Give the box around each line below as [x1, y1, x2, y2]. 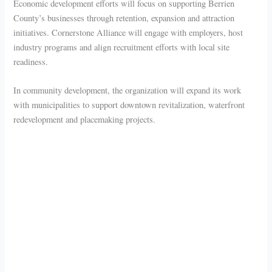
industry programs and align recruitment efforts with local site [13, 41, 230, 53]
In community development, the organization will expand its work [13, 84, 242, 97]
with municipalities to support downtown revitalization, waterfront [13, 99, 245, 111]
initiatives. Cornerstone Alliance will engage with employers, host [13, 26, 243, 38]
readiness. [13, 55, 49, 67]
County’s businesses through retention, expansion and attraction [13, 12, 235, 24]
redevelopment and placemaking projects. [13, 114, 156, 126]
